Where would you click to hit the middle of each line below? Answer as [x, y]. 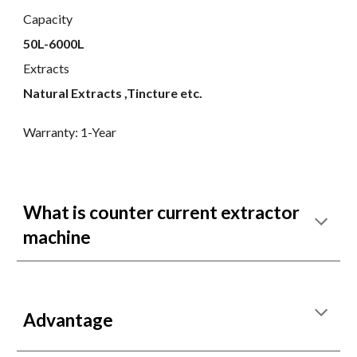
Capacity [49, 18]
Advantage [69, 320]
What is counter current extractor [162, 212]
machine [57, 237]
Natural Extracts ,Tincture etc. [113, 92]
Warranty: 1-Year [71, 131]
